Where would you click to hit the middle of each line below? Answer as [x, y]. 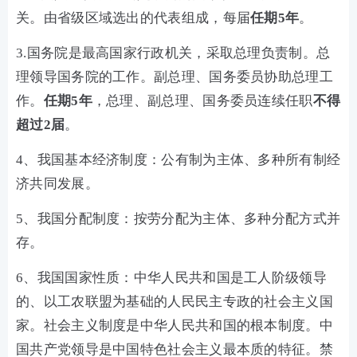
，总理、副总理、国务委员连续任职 [202, 101]
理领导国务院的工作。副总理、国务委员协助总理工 [175, 77]
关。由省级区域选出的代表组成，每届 [133, 18]
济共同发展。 [57, 184]
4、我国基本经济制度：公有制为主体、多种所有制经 [178, 160]
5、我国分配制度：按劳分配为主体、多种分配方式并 [178, 219]
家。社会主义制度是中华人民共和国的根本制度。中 [175, 326]
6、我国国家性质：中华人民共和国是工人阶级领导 [171, 278]
